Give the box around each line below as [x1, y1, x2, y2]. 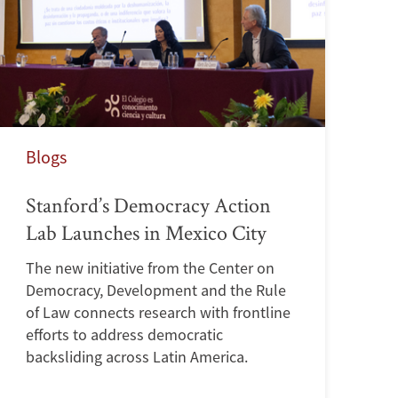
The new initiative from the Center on [26, 257, 275, 278]
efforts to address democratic [26, 323, 224, 345]
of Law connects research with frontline [26, 301, 291, 322]
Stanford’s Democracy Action [26, 190, 272, 219]
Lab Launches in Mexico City [26, 218, 267, 246]
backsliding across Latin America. [26, 346, 249, 367]
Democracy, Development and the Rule [26, 279, 287, 300]
